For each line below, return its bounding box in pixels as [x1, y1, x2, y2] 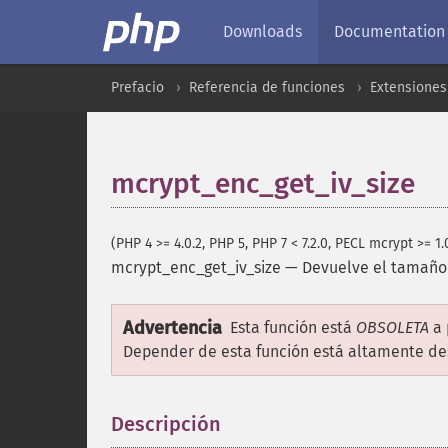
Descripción [111, 412, 221, 436]
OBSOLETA [356, 318, 429, 337]
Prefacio [111, 79, 164, 96]
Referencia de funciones [189, 79, 345, 96]
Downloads [223, 22, 302, 41]
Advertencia [123, 317, 222, 339]
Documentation [334, 22, 445, 41]
